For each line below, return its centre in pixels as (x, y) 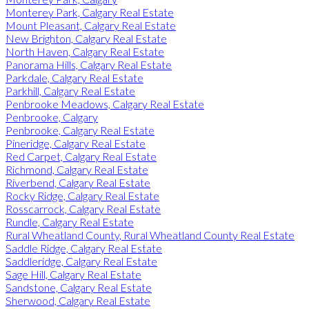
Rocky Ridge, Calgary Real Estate (82, 195)
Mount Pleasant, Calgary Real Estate (91, 25)
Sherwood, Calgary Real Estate (78, 300)
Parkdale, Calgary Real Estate (74, 77)
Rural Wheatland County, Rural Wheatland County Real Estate (150, 235)
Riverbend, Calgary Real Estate (78, 182)
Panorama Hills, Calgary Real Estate (89, 64)
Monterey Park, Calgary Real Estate (90, 12)
